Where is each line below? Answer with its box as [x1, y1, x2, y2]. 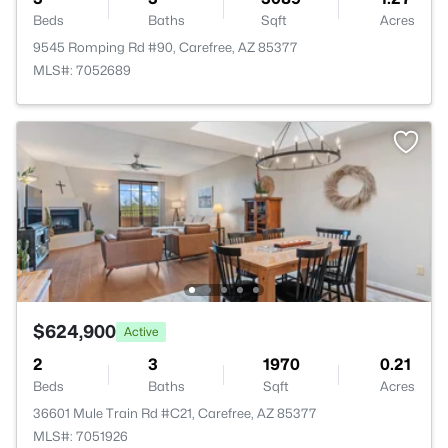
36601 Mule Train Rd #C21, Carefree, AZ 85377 [33, 405, 317, 421]
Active [124, 323, 158, 339]
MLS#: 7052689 [33, 62, 131, 78]
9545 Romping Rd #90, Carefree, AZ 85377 [33, 39, 298, 55]
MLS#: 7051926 [33, 428, 128, 444]
